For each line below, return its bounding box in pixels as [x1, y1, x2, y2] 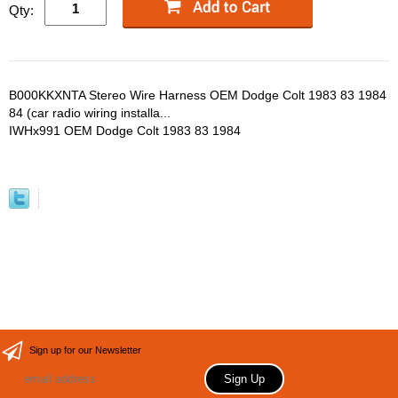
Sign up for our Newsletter [29, 345, 141, 356]
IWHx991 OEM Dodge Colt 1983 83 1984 [9, 123, 241, 138]
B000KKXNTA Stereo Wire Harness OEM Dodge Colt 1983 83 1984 [9, 88, 386, 102]
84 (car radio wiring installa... [9, 106, 171, 120]
